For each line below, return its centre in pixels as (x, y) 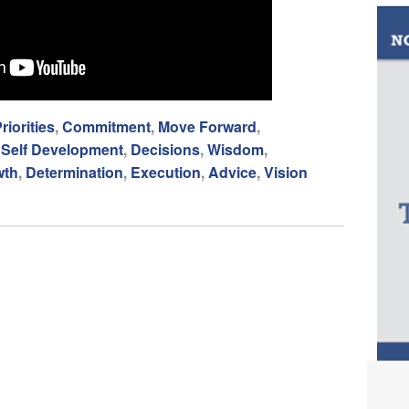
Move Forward (207, 127)
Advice (232, 173)
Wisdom (236, 150)
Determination (74, 173)
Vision (286, 173)
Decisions (165, 150)
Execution (166, 173)
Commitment (106, 127)
